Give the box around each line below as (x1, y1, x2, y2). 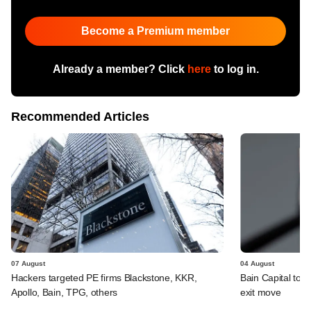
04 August (240, 259, 274, 267)
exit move (240, 286, 281, 298)
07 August (11, 259, 45, 267)
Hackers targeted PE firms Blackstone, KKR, (11, 271, 197, 283)
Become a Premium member (81, 24, 230, 37)
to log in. (210, 62, 259, 75)
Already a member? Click (52, 62, 187, 75)
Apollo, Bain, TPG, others (11, 286, 118, 298)
